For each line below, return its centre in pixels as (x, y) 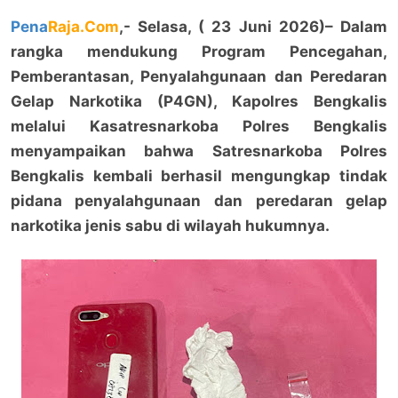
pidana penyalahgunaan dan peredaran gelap (199, 200)
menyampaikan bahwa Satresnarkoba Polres (199, 151)
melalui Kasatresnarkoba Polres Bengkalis (199, 126)
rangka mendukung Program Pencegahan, (199, 51)
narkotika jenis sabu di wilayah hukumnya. (170, 225)
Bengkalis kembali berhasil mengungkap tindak (199, 175)
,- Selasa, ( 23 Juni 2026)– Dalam (253, 26)
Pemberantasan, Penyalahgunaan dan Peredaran (199, 76)
